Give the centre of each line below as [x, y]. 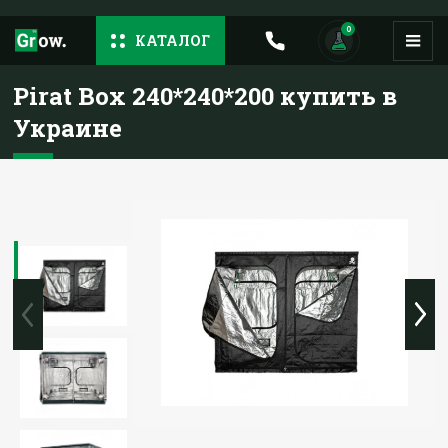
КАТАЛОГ [172, 40]
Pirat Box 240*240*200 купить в [205, 96]
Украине [68, 128]
